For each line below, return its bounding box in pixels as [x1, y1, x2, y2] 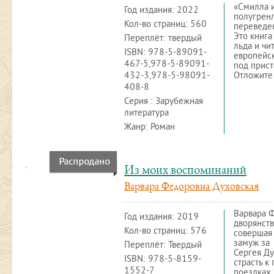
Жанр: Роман [124, 122, 175, 133]
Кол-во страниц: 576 [124, 226, 207, 237]
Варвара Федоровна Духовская [124, 182, 259, 193]
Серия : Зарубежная [124, 96, 203, 108]
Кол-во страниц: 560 [124, 19, 207, 31]
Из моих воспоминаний [124, 165, 246, 177]
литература [124, 108, 169, 119]
